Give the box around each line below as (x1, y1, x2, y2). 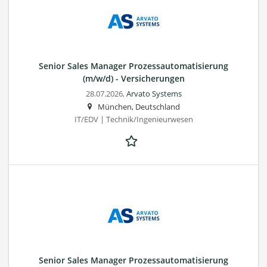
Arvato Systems (126, 88, 182, 99)
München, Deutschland (97, 101, 180, 112)
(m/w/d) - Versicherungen (82, 72, 185, 84)
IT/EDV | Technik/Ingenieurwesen (74, 114, 193, 125)
